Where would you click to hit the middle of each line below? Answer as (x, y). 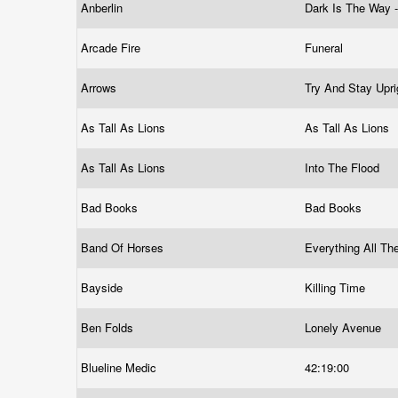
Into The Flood (344, 167)
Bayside (103, 287)
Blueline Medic (120, 367)
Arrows (100, 88)
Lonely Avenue (345, 327)
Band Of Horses (124, 247)
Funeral (326, 48)
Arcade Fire (112, 48)
